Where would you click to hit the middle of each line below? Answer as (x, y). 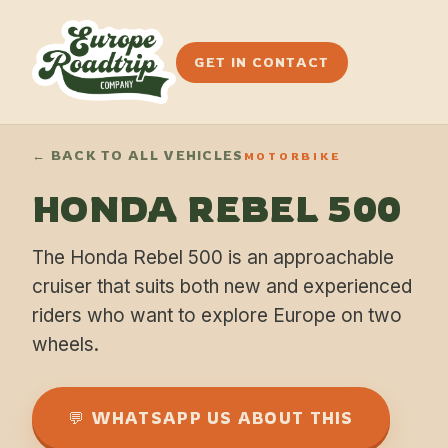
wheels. (65, 344)
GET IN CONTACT (262, 61)
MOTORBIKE (292, 156)
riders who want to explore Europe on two (217, 315)
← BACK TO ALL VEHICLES (138, 155)
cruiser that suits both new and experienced (222, 286)
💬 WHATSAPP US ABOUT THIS (211, 418)
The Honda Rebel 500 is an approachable (213, 257)
